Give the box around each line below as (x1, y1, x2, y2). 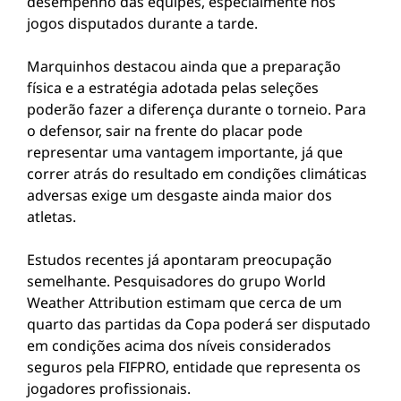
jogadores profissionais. (27, 379, 191, 398)
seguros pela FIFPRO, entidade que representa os (27, 357, 361, 377)
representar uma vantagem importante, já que (27, 142, 343, 162)
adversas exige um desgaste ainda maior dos (27, 185, 332, 205)
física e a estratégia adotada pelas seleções (27, 78, 319, 98)
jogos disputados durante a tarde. (27, 13, 258, 33)
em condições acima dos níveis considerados (27, 336, 331, 355)
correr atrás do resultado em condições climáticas (27, 164, 367, 183)
